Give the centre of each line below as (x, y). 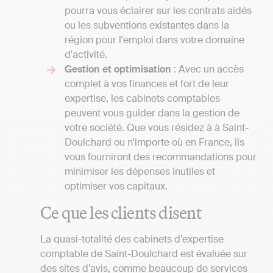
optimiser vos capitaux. (116, 186)
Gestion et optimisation (118, 69)
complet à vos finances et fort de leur (147, 84)
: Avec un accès (207, 69)
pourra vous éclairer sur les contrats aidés (158, 11)
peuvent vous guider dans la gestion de (152, 113)
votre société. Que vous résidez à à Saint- (157, 128)
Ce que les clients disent (121, 212)
